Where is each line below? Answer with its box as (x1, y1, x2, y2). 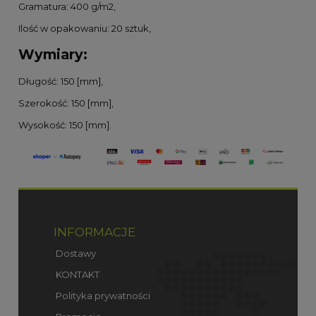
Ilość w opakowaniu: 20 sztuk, (18, 23, 151, 35)
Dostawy (53, 247, 96, 259)
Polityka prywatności (53, 289, 150, 301)
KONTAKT (53, 268, 99, 280)
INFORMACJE (53, 224, 135, 239)
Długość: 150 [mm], (18, 75, 103, 87)
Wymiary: (18, 46, 87, 63)
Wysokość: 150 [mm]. (18, 119, 111, 130)
